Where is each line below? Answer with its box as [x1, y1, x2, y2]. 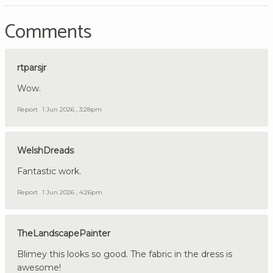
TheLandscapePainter [17, 228, 110, 239]
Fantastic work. [17, 166, 81, 177]
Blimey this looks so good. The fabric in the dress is [17, 249, 232, 260]
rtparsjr [17, 62, 46, 74]
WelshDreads [17, 145, 74, 157]
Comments [5, 16, 92, 49]
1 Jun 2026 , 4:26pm [42, 188, 102, 197]
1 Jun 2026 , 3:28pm [42, 105, 102, 114]
